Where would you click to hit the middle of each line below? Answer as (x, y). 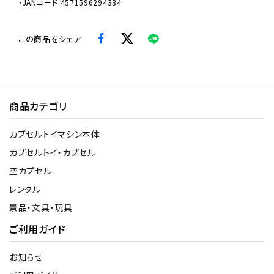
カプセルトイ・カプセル (53, 152)
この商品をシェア (50, 39)
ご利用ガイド (38, 228)
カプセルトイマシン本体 (55, 134)
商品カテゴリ (38, 106)
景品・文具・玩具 (41, 207)
